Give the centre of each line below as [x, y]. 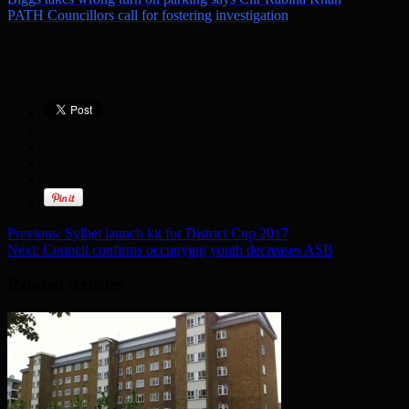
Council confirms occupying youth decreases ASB [186, 249]
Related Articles [65, 285]
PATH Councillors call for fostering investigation [148, 15]
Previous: [34, 233]
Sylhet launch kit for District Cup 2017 [175, 233]
